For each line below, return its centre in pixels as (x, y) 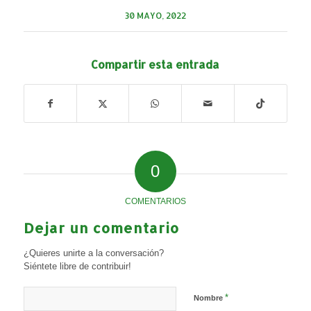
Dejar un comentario (101, 227)
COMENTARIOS (155, 201)
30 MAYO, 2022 (155, 15)
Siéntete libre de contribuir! (77, 266)
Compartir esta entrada (155, 64)
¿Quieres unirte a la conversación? (93, 253)
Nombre (209, 297)
